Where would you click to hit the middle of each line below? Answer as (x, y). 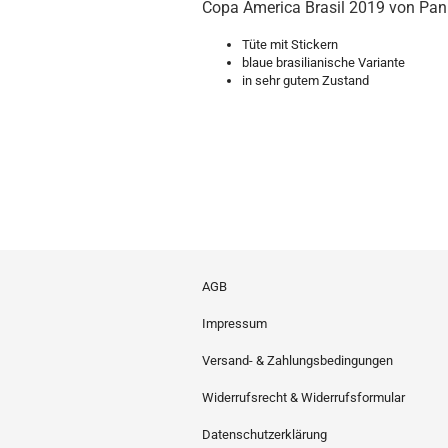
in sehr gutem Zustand (305, 80)
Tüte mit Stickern (290, 44)
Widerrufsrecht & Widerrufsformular (303, 397)
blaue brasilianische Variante (323, 62)
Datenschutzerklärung (264, 434)
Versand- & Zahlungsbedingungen (297, 360)
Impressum (234, 323)
